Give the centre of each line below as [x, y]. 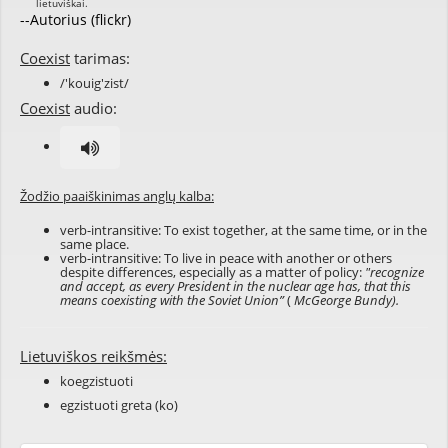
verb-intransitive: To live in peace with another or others [226, 258]
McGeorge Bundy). [346, 300]
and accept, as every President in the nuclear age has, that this [235, 286]
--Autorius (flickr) [75, 19]
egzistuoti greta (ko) [119, 405]
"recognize [394, 272]
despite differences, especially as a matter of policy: [212, 272]
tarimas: [100, 58]
